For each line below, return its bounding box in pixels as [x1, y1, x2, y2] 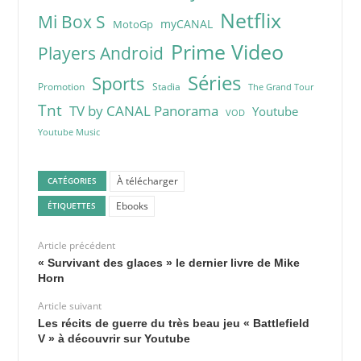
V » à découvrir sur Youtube [37, 332, 190, 346]
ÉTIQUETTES [48, 199, 97, 211]
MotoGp [112, 16, 153, 31]
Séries [187, 68, 241, 96]
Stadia [151, 79, 180, 93]
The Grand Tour [247, 80, 313, 93]
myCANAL [160, 15, 213, 31]
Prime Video [170, 37, 284, 65]
